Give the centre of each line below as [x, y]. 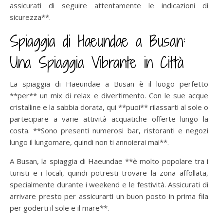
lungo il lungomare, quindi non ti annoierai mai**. [89, 142]
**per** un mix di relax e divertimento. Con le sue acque [109, 95]
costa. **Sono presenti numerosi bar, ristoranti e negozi [109, 130]
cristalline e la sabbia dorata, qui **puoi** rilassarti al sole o [109, 107]
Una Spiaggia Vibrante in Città [97, 62]
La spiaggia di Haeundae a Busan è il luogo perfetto [109, 83]
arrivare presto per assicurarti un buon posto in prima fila [109, 196]
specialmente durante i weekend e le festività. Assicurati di [109, 184]
